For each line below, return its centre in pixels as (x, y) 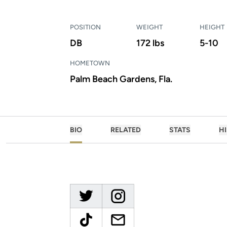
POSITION (85, 27)
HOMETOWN (90, 63)
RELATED (126, 130)
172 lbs (150, 43)
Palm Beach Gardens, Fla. (121, 79)
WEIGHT (149, 27)
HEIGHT (212, 27)
